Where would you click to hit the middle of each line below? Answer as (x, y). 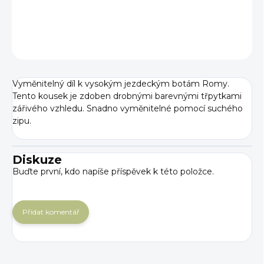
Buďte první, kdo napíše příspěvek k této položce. (113, 172)
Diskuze (37, 160)
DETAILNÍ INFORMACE (55, 16)
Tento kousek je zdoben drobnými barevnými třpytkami (127, 96)
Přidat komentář (51, 212)
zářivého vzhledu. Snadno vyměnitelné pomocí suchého (128, 109)
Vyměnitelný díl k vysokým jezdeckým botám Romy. (121, 84)
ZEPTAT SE (216, 45)
